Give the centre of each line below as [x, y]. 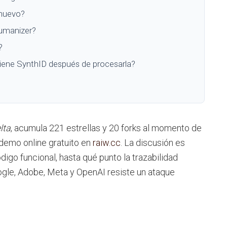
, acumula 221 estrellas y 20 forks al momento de [106, 128]
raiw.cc [107, 142]
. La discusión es [153, 142]
